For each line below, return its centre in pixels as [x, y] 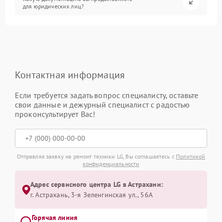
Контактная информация [70, 75]
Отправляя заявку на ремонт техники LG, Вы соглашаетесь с [96, 156]
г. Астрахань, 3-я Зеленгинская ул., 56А [91, 195]
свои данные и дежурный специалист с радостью [103, 105]
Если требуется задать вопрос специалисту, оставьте [107, 95]
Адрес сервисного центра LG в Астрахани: [97, 184]
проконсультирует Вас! [55, 114]
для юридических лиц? [54, 6]
